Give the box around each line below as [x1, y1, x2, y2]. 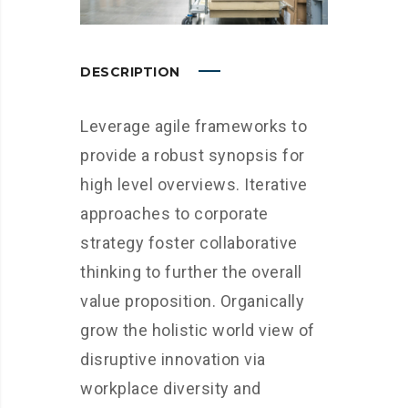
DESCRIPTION [80, 64, 184, 81]
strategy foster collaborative [80, 233, 298, 253]
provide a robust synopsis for [80, 146, 305, 166]
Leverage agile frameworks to [80, 117, 307, 137]
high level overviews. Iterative [80, 175, 308, 195]
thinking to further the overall [80, 262, 302, 282]
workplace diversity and [80, 379, 261, 399]
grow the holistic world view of [80, 321, 315, 341]
